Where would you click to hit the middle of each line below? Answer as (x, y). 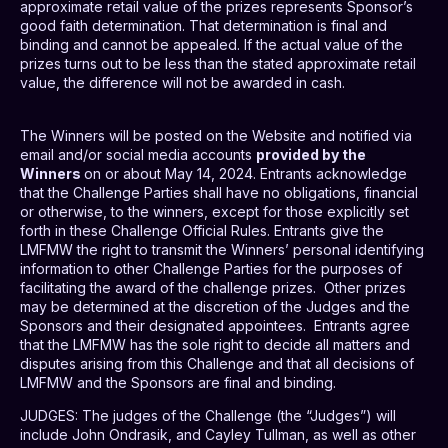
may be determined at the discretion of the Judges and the (215, 306)
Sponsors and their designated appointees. (163, 325)
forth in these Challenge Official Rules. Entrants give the (202, 230)
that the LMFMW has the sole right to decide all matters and (215, 344)
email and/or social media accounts (138, 154)
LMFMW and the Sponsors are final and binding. (178, 382)
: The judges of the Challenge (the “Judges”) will (235, 416)
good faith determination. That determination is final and (203, 26)
